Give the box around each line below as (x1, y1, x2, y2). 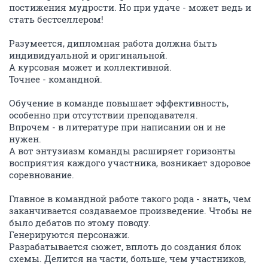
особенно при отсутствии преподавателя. (9, 109, 198, 121)
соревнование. (9, 169, 74, 181)
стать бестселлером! (9, 13, 103, 25)
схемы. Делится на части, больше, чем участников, (9, 252, 246, 264)
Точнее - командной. (9, 73, 102, 85)
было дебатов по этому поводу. (9, 217, 151, 229)
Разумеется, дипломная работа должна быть (9, 37, 217, 49)
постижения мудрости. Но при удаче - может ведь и (9, 1, 251, 13)
